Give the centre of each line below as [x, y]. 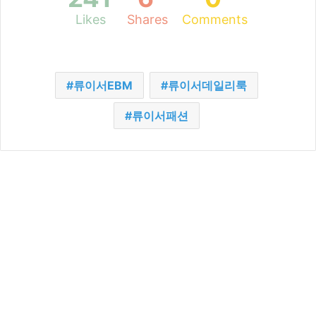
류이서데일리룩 [207, 86]
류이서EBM [103, 86]
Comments [214, 20]
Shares [147, 20]
